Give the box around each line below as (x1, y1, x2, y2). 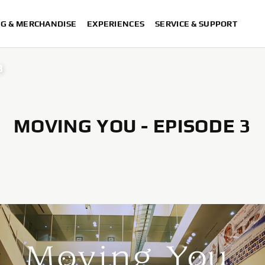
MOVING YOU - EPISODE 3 (14, 115, 251, 137)
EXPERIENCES (87, 19, 145, 28)
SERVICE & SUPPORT (155, 19, 237, 28)
